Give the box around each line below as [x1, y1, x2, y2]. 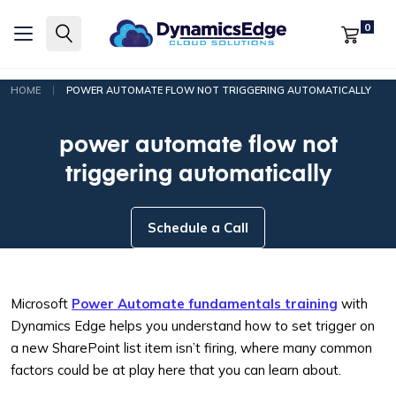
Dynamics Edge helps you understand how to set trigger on [11, 317, 375, 334]
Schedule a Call [148, 219, 248, 236]
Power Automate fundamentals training [72, 295, 338, 312]
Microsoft [11, 295, 72, 312]
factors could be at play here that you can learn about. [11, 362, 341, 378]
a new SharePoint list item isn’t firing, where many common [11, 339, 372, 356]
